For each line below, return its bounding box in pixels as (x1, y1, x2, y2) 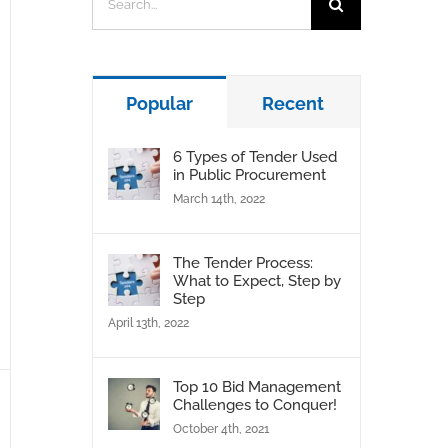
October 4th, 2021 (172, 421, 269, 436)
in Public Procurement (172, 165, 326, 184)
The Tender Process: (172, 253, 313, 272)
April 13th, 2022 (107, 315, 189, 330)
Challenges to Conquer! (172, 395, 337, 414)
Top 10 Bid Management (172, 377, 341, 396)
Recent (262, 92, 325, 114)
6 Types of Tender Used (172, 147, 337, 166)
